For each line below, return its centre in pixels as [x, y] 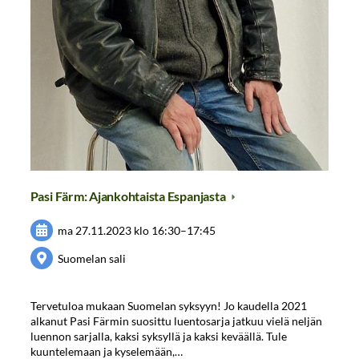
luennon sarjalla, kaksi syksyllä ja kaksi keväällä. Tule [158, 336]
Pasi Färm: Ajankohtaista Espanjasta [129, 196]
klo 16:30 [157, 230]
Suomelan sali [92, 258]
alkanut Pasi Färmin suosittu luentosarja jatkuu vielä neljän [176, 321]
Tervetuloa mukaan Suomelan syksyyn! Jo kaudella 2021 [168, 305]
